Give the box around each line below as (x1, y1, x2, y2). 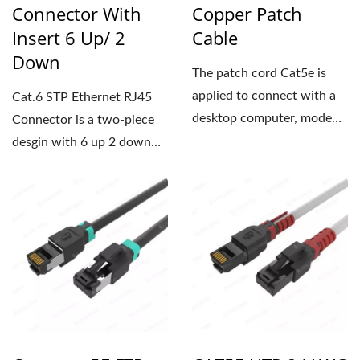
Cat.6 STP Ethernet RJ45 (12, 91, 152, 104)
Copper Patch (192, 2, 302, 26)
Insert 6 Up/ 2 (12, 26, 125, 50)
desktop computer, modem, (192, 112, 346, 125)
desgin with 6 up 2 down (12, 136, 151, 149)
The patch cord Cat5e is (192, 67, 326, 80)
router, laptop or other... (192, 134, 327, 147)
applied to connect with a (192, 89, 336, 102)
